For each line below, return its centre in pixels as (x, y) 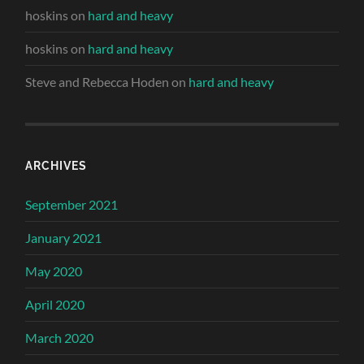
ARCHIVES (56, 166)
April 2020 (55, 305)
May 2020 (54, 271)
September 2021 (72, 205)
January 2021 (64, 238)
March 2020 (60, 338)
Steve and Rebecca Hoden (97, 82)
